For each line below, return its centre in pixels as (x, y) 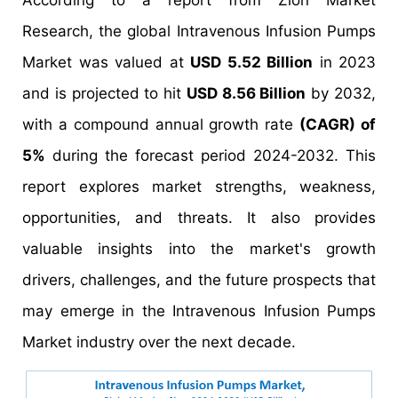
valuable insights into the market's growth (199, 249)
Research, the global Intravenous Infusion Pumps (199, 31)
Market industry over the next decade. (159, 342)
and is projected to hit (104, 93)
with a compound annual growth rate (161, 124)
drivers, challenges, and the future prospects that (199, 280)
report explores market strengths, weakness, (199, 187)
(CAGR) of (338, 124)
